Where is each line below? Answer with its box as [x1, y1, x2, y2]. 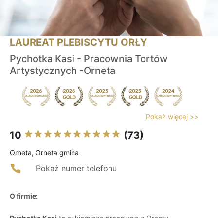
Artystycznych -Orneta [10, 65, 115, 77]
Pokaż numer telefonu [36, 163, 117, 174]
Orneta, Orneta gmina [10, 148, 79, 157]
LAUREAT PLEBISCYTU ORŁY [10, 36, 147, 49]
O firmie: [10, 192, 38, 200]
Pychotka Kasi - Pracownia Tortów [10, 53, 168, 65]
